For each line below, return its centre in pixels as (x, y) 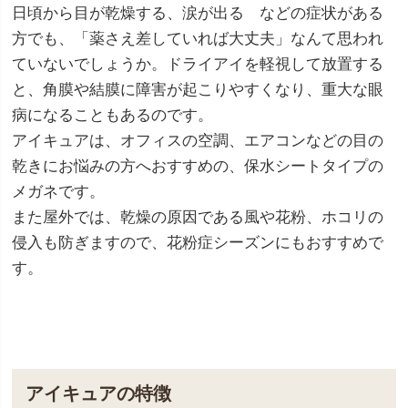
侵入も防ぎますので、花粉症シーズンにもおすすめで (198, 242)
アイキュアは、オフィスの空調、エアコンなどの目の (198, 140)
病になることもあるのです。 (112, 115)
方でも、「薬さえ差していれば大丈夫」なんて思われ (198, 38)
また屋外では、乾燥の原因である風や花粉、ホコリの (198, 217)
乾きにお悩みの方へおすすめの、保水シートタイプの (198, 166)
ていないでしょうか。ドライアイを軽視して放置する (198, 64)
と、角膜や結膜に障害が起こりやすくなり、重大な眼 (198, 89)
